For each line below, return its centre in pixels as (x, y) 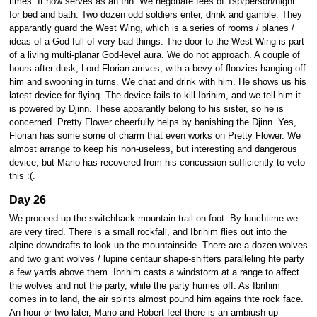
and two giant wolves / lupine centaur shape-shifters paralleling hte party (156, 259)
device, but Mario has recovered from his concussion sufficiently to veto (157, 162)
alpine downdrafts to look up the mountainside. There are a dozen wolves (158, 245)
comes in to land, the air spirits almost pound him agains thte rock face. (156, 299)
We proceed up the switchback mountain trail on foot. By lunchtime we (153, 218)
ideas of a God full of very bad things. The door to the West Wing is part (156, 41)
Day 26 (27, 199)
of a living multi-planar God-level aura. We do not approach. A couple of (154, 55)
